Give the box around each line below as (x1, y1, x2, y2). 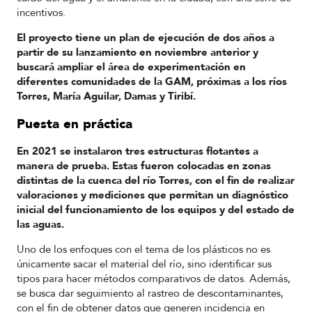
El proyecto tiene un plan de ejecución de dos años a (17, 31, 274, 45)
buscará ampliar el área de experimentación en (17, 60, 246, 75)
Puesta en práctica (17, 114, 132, 133)
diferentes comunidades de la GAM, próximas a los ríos (17, 75, 287, 89)
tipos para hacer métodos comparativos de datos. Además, (17, 272, 290, 286)
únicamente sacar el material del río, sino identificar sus (17, 257, 272, 272)
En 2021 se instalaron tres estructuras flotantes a (17, 143, 258, 158)
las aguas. (17, 217, 64, 231)
